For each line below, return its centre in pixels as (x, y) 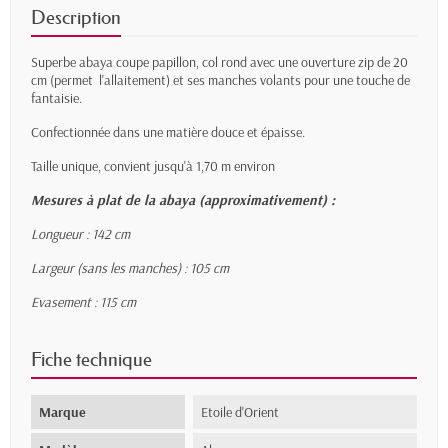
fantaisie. (56, 98)
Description (76, 18)
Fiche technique (91, 360)
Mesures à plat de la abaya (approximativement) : (183, 200)
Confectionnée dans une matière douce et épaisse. (168, 132)
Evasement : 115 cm (83, 302)
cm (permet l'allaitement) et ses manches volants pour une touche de (220, 80)
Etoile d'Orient (240, 412)
